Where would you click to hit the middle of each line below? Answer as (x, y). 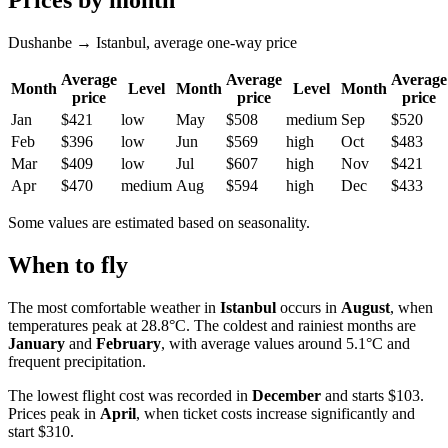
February (128, 344)
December (286, 396)
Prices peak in (54, 414)
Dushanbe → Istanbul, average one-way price (152, 43)
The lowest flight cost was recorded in (130, 396)
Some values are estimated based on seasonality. (159, 223)
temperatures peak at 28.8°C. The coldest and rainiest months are (212, 326)
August (365, 308)
